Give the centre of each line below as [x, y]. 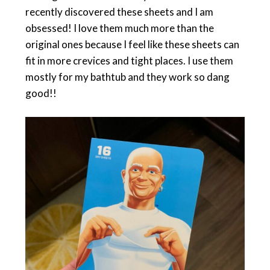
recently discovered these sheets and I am [119, 11]
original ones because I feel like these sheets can [132, 44]
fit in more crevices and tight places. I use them [129, 60]
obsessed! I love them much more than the [119, 28]
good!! [41, 93]
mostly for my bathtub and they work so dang [127, 77]
